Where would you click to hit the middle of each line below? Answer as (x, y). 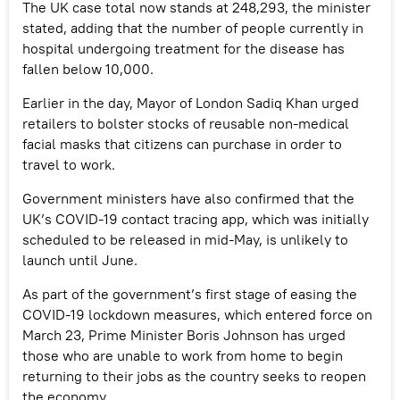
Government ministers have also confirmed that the (188, 198)
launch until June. (80, 259)
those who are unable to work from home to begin (183, 355)
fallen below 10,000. (88, 68)
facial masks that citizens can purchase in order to (182, 143)
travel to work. (69, 164)
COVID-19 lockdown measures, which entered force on (197, 314)
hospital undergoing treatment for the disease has (183, 48)
